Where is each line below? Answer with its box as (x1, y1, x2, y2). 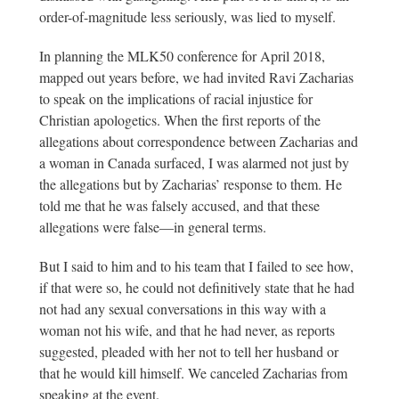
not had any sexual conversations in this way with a (39, 299, 326, 318)
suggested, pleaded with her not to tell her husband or (39, 342, 338, 361)
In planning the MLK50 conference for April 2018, (39, 46, 325, 65)
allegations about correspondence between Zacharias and (39, 132, 358, 151)
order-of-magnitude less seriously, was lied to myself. (39, 7, 340, 26)
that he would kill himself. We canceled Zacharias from (39, 363, 347, 382)
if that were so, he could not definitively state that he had (39, 278, 354, 297)
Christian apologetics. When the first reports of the (39, 110, 321, 129)
